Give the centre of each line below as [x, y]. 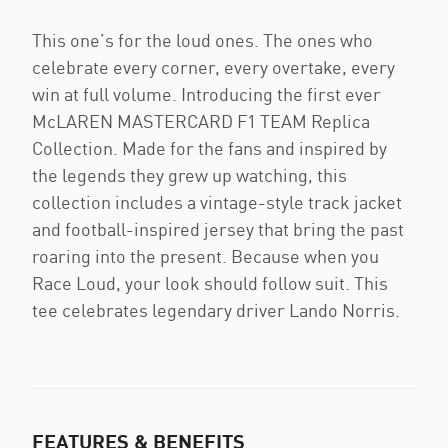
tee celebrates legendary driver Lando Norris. [216, 310]
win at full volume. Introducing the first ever [206, 94]
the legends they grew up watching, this [189, 175]
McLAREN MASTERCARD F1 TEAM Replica [201, 121]
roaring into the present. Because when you [205, 256]
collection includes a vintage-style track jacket [217, 202]
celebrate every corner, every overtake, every [213, 67]
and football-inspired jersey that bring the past [218, 229]
